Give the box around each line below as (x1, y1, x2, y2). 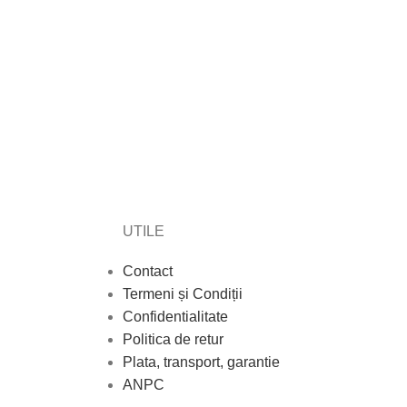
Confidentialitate (122, 309, 228, 325)
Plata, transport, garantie (122, 354, 280, 371)
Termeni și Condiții (122, 286, 243, 303)
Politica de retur (122, 332, 223, 348)
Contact (122, 263, 173, 280)
